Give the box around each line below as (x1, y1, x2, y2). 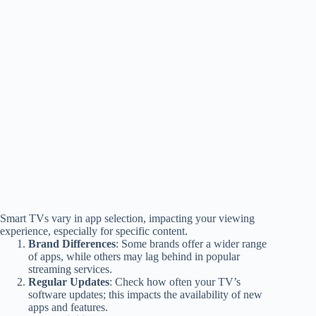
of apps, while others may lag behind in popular (28, 250, 240, 262)
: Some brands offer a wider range (116, 237, 267, 250)
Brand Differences (28, 237, 116, 250)
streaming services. (28, 262, 112, 275)
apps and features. (28, 300, 108, 313)
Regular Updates (28, 275, 109, 288)
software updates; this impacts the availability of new (28, 288, 262, 300)
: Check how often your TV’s (109, 275, 241, 288)
